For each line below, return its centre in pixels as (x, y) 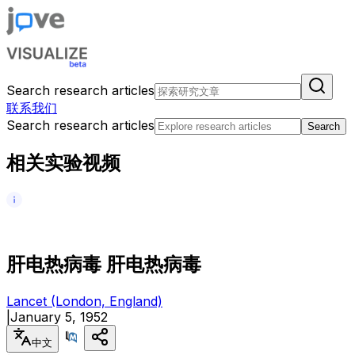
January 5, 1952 (59, 317)
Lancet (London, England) (84, 301)
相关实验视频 (63, 162)
